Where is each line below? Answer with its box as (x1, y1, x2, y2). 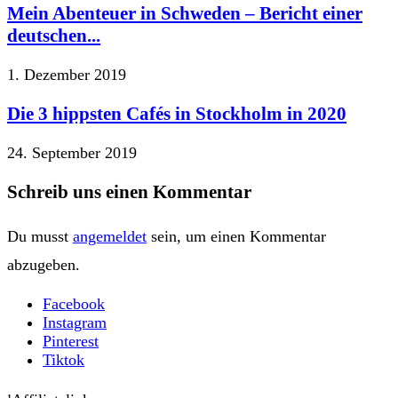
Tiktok (43, 350, 84, 369)
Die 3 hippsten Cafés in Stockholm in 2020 (7, 102, 346, 124)
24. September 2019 (7, 143, 137, 162)
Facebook (43, 294, 105, 313)
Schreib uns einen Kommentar (7, 180, 251, 203)
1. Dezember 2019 (7, 65, 126, 84)
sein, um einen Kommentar (147, 227, 326, 245)
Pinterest (43, 331, 99, 350)
